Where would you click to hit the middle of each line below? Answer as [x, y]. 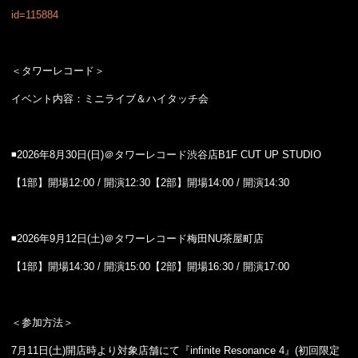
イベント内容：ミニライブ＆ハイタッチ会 [110, 99]
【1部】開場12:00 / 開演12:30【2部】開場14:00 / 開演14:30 [150, 183]
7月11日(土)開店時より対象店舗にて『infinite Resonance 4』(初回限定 [175, 350]
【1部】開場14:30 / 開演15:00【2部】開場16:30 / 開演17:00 [150, 267]
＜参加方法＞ [42, 322]
